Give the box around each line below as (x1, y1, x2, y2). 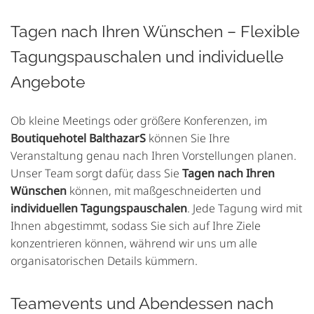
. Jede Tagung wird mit (187, 200, 302, 217)
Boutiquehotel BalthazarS (11, 130, 146, 146)
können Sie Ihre (146, 130, 230, 146)
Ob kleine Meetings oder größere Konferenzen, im (11, 113, 267, 129)
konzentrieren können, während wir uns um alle (11, 235, 257, 252)
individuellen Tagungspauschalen (11, 200, 187, 217)
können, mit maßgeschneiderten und (67, 183, 261, 199)
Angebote (11, 72, 86, 92)
